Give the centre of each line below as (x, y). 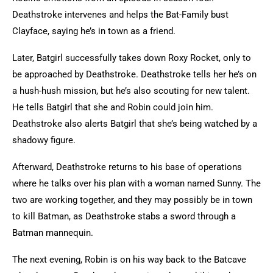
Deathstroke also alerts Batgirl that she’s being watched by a (135, 124)
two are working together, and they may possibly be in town (132, 200)
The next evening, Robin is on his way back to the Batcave (129, 260)
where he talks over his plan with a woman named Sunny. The (136, 183)
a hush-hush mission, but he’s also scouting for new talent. (131, 91)
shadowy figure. (45, 140)
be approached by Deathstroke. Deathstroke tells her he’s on (134, 74)
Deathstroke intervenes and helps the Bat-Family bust (120, 15)
